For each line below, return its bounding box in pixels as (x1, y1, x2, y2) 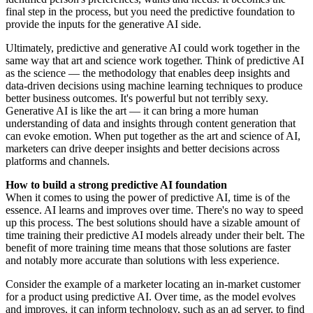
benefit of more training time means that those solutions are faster (6, 242, 291, 254)
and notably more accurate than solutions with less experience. (6, 254, 279, 267)
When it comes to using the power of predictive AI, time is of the (6, 191, 290, 204)
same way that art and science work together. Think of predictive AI (6, 54, 304, 67)
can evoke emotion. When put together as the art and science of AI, (6, 130, 300, 143)
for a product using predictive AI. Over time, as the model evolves (6, 291, 296, 303)
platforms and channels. (6, 155, 110, 168)
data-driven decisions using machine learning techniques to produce (6, 80, 303, 92)
